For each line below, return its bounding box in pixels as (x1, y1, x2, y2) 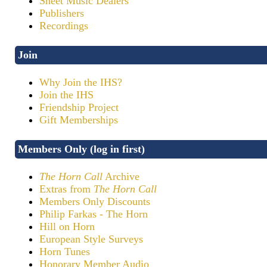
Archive (103, 170, 139, 183)
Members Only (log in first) (18, 142, 145, 155)
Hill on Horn (39, 221, 95, 233)
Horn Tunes (39, 246, 90, 258)
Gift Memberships (39, 114, 118, 126)
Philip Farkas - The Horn (39, 208, 148, 221)
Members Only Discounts (39, 195, 150, 208)
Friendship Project (39, 101, 119, 114)
